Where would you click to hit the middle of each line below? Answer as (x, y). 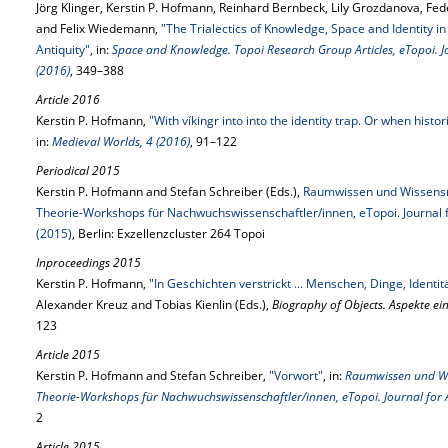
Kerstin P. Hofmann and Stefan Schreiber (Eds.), (169, 191)
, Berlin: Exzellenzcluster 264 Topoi (168, 233)
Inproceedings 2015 (88, 262)
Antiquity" (63, 49)
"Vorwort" (296, 375)
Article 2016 (68, 99)
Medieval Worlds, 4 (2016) (121, 141)
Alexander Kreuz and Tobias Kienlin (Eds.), (154, 304)
